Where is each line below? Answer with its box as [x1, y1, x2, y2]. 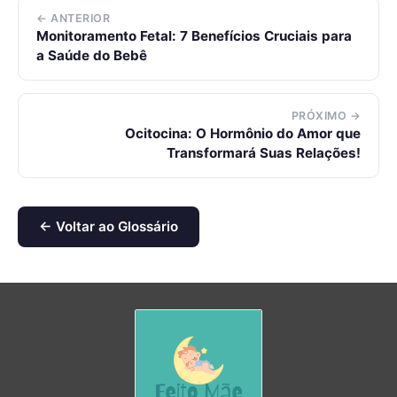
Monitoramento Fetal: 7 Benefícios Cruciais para [36, 27, 352, 44]
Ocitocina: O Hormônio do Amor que [125, 125, 361, 142]
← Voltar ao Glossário [39, 218, 178, 235]
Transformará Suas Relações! [167, 144, 361, 161]
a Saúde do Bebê [36, 47, 147, 64]
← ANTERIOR [36, 12, 110, 25]
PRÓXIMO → [291, 109, 361, 122]
